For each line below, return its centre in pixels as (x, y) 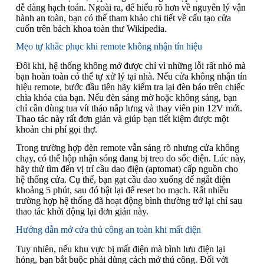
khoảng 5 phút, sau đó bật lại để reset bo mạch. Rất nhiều (122, 190)
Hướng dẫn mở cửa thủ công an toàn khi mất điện (108, 229)
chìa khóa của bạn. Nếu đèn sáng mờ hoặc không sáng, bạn (126, 98)
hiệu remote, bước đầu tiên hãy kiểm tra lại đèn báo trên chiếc (130, 87)
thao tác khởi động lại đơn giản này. (82, 212)
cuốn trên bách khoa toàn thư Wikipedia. (91, 28)
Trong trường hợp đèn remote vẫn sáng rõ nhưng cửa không (127, 148)
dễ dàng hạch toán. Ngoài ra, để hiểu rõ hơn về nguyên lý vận (131, 7)
